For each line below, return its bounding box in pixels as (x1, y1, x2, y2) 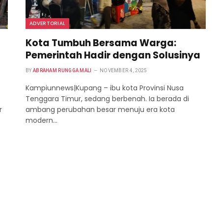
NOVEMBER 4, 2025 (99, 67, 147, 73)
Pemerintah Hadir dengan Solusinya (26, 48, 200, 62)
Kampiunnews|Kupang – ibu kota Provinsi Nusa (26, 82, 184, 93)
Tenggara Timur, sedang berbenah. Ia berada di (26, 93, 189, 104)
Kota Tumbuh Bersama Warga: (26, 36, 176, 50)
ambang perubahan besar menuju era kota (26, 104, 175, 114)
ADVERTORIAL (29, 19, 66, 27)
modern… (26, 115, 57, 125)
